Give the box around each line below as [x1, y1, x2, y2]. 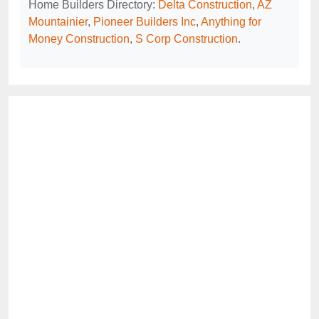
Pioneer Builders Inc [93, 16, 196, 28]
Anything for [201, 16, 261, 28]
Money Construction [28, 33, 130, 46]
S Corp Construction [135, 33, 238, 46]
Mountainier [28, 16, 88, 28]
